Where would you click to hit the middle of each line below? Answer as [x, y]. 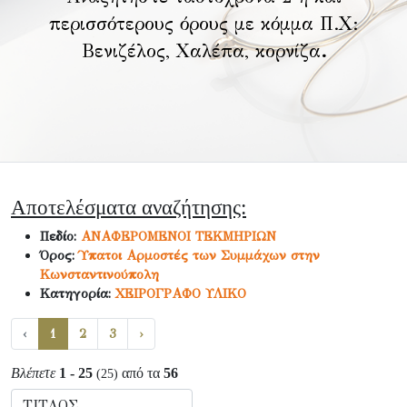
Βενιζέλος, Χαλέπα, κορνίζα [201, 51]
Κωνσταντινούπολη [99, 274]
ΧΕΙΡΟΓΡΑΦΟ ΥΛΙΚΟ [181, 293]
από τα [141, 373]
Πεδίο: [60, 236]
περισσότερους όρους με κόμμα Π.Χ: [203, 24]
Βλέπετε [33, 373]
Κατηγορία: [78, 293]
